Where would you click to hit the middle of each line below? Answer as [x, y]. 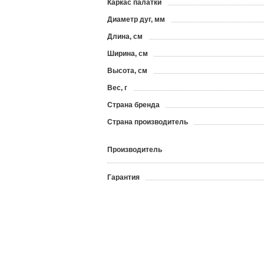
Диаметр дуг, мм [136, 19]
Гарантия [123, 177]
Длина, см [125, 37]
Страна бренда [133, 105]
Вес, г [117, 88]
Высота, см [127, 71]
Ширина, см [128, 54]
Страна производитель [148, 122]
